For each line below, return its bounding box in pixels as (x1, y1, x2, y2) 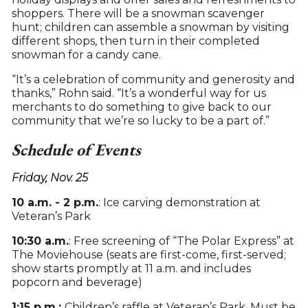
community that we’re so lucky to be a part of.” (11, 114, 269, 128)
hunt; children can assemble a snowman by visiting (11, 21, 289, 34)
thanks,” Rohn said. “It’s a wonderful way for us (11, 87, 266, 100)
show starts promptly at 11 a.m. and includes (11, 262, 251, 276)
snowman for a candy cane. (11, 48, 161, 62)
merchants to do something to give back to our (11, 100, 272, 114)
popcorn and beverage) (11, 276, 142, 289)
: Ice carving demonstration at (98, 196, 261, 210)
